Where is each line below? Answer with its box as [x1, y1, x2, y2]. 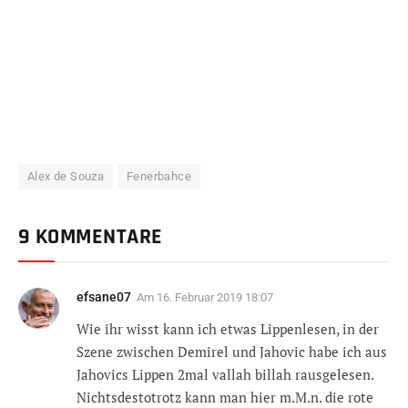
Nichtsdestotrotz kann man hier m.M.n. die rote [76, 387, 373, 406]
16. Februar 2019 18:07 [157, 290, 273, 304]
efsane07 [76, 289, 131, 304]
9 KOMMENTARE [18, 222, 163, 250]
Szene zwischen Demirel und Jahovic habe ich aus [76, 342, 387, 361]
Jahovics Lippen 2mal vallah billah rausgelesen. [76, 364, 373, 383]
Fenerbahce [127, 168, 191, 183]
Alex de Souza [27, 168, 105, 183]
